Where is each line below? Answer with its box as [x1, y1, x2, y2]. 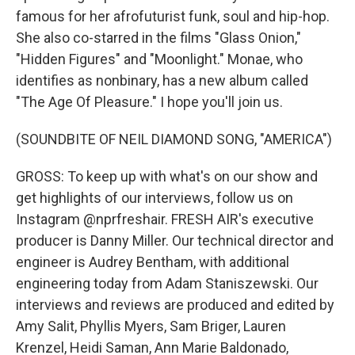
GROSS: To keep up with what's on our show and [16, 168, 318, 185]
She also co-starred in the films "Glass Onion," [16, 29, 301, 46]
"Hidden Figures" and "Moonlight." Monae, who [16, 51, 303, 67]
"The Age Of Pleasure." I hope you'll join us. [16, 94, 283, 110]
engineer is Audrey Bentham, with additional [16, 254, 289, 270]
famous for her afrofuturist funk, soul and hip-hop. [16, 8, 330, 25]
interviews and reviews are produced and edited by [16, 296, 334, 313]
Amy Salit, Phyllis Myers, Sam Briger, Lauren [16, 318, 286, 334]
